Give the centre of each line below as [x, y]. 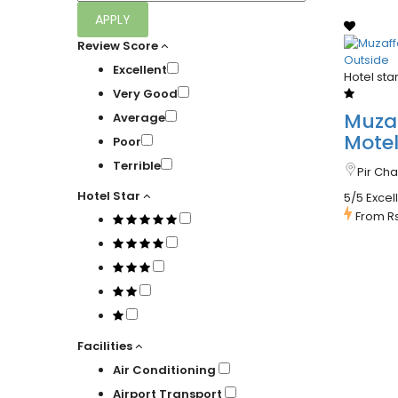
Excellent [140, 70]
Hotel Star [109, 196]
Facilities [105, 346]
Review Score [118, 46]
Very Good [145, 94]
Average [139, 118]
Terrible [137, 166]
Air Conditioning [166, 370]
